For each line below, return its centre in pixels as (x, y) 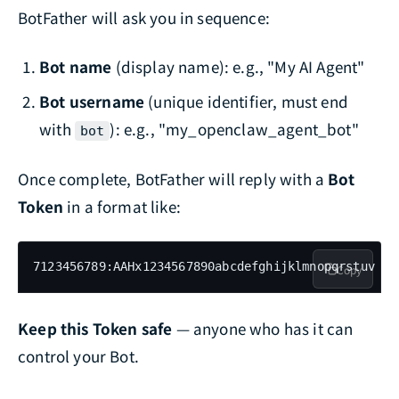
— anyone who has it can (263, 329)
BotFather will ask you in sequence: (144, 18)
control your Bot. (78, 356)
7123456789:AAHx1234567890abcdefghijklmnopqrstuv (204, 267)
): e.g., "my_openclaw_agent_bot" (234, 129)
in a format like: (122, 207)
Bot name (76, 67)
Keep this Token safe (95, 329)
